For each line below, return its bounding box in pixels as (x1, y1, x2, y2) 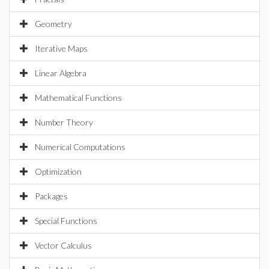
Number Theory (35, 117, 93, 127)
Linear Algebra (35, 68, 86, 78)
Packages (35, 191, 68, 201)
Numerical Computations (35, 142, 125, 152)
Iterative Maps (35, 43, 88, 53)
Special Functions (35, 216, 97, 226)
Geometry (35, 19, 72, 29)
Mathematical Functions (35, 92, 122, 103)
